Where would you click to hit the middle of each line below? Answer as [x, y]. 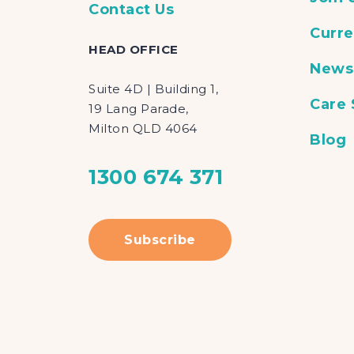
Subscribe [160, 240]
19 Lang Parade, [139, 108]
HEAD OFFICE [134, 49]
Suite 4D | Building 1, [153, 88]
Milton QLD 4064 [143, 128]
